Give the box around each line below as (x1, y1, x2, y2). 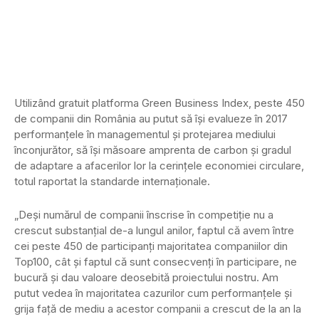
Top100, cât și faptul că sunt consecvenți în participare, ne (14, 255, 297, 269)
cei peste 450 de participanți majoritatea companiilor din (14, 239, 288, 253)
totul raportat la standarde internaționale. (14, 174, 210, 189)
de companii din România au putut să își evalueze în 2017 (14, 112, 288, 126)
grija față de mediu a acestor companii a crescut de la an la (14, 302, 301, 316)
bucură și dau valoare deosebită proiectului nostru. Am (14, 271, 278, 285)
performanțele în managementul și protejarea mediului (14, 127, 276, 142)
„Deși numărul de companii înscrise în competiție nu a (14, 208, 273, 222)
